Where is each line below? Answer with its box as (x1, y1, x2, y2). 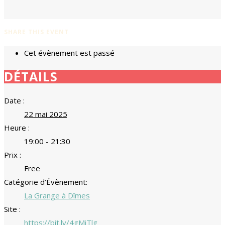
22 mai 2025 (24, 109, 67, 119)
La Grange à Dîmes (24, 190, 90, 200)
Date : (4, 95, 25, 105)
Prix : (4, 150, 21, 160)
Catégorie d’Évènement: (4, 177, 87, 187)
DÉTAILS (4, 68, 58, 85)
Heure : (4, 123, 30, 133)
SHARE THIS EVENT (4, 27, 69, 36)
